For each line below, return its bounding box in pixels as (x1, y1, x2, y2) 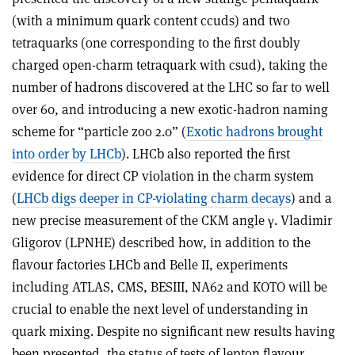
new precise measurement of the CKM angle (12, 211, 268, 229)
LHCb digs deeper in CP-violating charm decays (17, 189, 291, 207)
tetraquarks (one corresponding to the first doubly (12, 33, 300, 52)
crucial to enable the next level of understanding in (12, 300, 308, 318)
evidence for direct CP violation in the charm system (12, 166, 314, 185)
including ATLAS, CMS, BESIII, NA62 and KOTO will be (12, 277, 327, 296)
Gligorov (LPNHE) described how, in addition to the (12, 233, 311, 251)
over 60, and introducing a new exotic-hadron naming (12, 100, 328, 118)
